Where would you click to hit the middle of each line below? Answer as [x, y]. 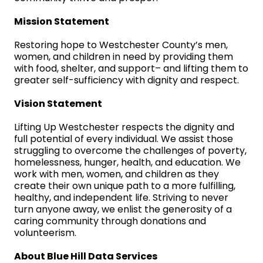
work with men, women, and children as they [117, 174]
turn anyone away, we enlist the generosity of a [123, 210]
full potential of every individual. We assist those [124, 139]
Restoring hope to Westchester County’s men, [121, 45]
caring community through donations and [110, 221]
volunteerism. [45, 233]
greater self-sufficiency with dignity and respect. [127, 80]
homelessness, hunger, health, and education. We [127, 163]
